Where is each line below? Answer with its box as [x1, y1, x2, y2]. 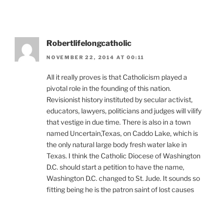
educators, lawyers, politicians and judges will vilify [46, 106, 201, 115]
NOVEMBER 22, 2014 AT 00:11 [46, 54, 145, 60]
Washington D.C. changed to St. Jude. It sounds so [46, 174, 200, 182]
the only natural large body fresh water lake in [46, 140, 187, 149]
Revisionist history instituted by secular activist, [46, 95, 193, 104]
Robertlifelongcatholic [46, 39, 131, 48]
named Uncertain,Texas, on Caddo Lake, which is [46, 129, 198, 137]
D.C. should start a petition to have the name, [46, 162, 184, 171]
